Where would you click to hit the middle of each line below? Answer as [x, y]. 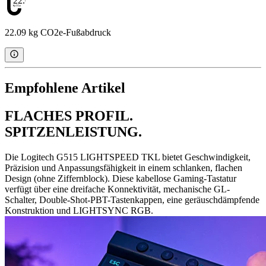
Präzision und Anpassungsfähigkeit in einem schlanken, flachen [123, 168]
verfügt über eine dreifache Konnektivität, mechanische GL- [117, 189]
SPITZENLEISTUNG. [73, 132]
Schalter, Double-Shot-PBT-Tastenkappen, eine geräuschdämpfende [132, 200]
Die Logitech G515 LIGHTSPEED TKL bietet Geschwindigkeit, [128, 157]
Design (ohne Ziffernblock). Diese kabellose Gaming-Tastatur [121, 179]
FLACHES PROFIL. [69, 116]
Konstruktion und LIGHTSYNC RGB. [79, 211]
